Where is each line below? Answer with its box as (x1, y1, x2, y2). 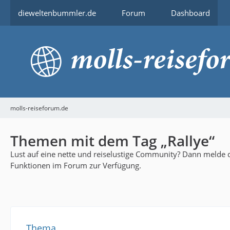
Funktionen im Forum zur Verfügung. (10, 160, 141, 170)
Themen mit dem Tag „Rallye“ (10, 131, 215, 150)
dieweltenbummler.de (18, 8, 96, 18)
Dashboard (171, 8, 210, 18)
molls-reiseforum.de (10, 103, 68, 112)
